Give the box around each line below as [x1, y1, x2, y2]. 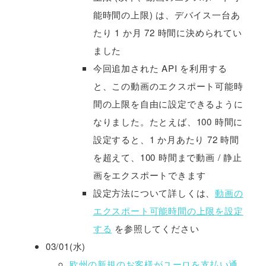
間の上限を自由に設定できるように [93, 97, 243, 110]
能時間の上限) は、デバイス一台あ [93, 8, 240, 21]
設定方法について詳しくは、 [93, 186, 216, 199]
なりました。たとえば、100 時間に [93, 115, 243, 128]
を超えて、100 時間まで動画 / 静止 [93, 151, 242, 164]
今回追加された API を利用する [93, 62, 227, 75]
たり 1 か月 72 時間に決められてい [93, 26, 242, 39]
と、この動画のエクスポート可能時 [93, 80, 243, 93]
